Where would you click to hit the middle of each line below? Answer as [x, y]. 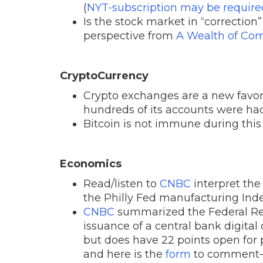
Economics [91, 163]
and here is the [124, 254]
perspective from [130, 36]
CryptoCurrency [104, 75]
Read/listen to [122, 183]
